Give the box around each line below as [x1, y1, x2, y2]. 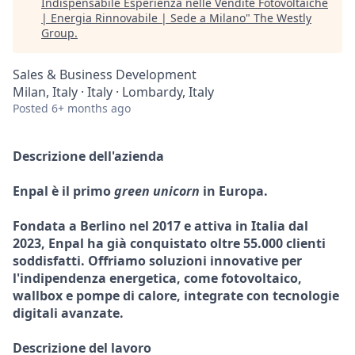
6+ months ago [52, 101, 131, 116]
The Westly [254, 10, 311, 25]
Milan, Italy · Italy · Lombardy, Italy [13, 83, 214, 101]
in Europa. [200, 182, 268, 200]
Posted [13, 101, 48, 116]
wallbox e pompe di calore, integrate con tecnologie [13, 287, 339, 304]
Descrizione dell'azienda [13, 147, 164, 165]
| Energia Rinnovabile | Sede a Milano [41, 10, 246, 25]
